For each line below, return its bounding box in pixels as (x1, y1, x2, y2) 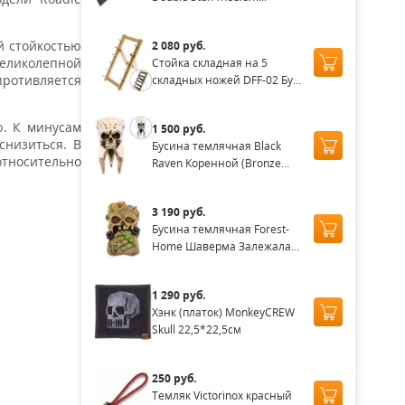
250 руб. (151, 370, 196, 386)
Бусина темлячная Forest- (151, 221, 289, 237)
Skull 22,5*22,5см (151, 321, 241, 337)
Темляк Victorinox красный (151, 387, 292, 403)
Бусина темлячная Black (151, 137, 281, 154)
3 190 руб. (151, 203, 205, 220)
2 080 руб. (151, 37, 205, 53)
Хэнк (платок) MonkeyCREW (151, 304, 295, 320)
